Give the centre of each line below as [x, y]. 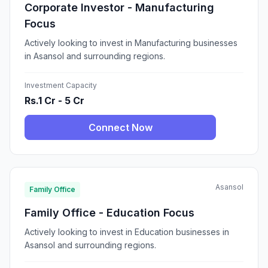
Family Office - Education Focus [109, 213]
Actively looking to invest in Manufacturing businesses [131, 43]
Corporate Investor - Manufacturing [119, 8]
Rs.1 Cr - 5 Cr [54, 101]
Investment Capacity [61, 86]
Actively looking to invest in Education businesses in [127, 232]
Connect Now [120, 128]
